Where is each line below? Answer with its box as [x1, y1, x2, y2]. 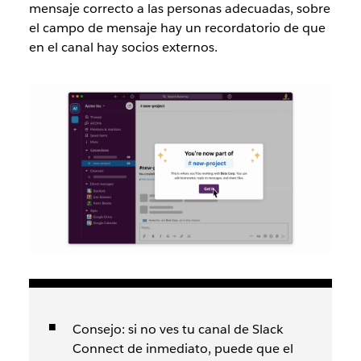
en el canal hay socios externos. [28, 39, 218, 56]
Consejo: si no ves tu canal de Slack [72, 321, 283, 338]
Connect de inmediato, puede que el [72, 340, 293, 358]
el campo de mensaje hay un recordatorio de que [28, 19, 326, 37]
